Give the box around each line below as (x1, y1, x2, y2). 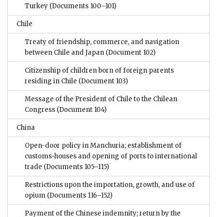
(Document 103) (77, 77, 128, 86)
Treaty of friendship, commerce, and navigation (25, 38, 179, 46)
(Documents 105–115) (42, 163, 109, 171)
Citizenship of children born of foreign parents (25, 66, 174, 75)
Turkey (25, 2, 48, 11)
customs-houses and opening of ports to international (25, 152, 197, 161)
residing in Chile (25, 77, 77, 86)
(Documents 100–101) (48, 2, 116, 11)
